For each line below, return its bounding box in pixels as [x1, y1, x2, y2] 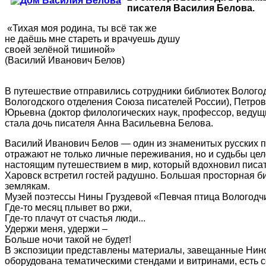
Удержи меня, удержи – [5, 224, 107, 235]
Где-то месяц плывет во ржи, [5, 202, 132, 213]
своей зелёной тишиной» [5, 45, 115, 55]
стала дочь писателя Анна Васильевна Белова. [5, 118, 213, 129]
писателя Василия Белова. [127, 3, 255, 14]
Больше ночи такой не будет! [5, 235, 131, 245]
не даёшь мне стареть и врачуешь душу [5, 34, 180, 45]
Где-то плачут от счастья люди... [5, 213, 145, 224]
